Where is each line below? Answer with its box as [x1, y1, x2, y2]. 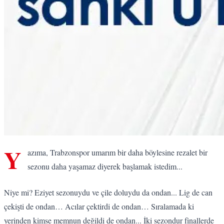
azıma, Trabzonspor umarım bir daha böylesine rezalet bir [27, 146, 207, 157]
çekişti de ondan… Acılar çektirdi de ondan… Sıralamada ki [4, 200, 194, 211]
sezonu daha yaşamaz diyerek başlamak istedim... [27, 160, 185, 171]
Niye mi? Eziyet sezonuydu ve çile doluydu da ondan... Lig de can [4, 186, 212, 197]
